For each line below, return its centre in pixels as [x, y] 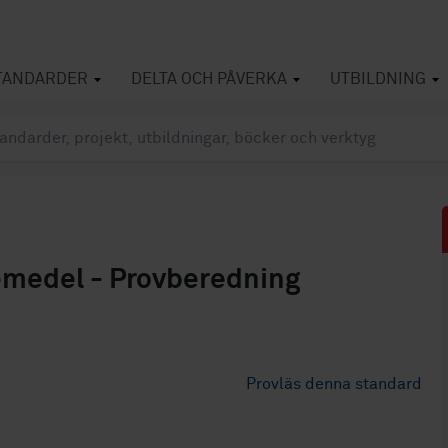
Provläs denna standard [334, 384]
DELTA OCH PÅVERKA [209, 79]
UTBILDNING [378, 79]
